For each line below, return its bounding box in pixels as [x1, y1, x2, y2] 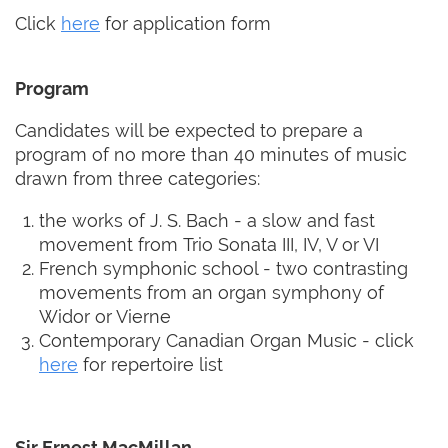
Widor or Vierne [39, 305, 171, 327]
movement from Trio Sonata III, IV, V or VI [39, 233, 379, 255]
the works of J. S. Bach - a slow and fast [39, 209, 375, 231]
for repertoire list [78, 353, 223, 375]
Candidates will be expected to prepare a [15, 119, 363, 141]
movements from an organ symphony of [39, 281, 384, 303]
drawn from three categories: [15, 167, 260, 189]
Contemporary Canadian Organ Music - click [39, 329, 414, 351]
